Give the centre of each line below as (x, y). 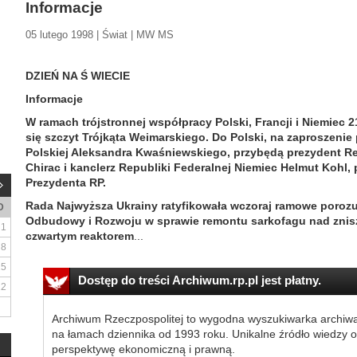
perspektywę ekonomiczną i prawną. (143, 349)
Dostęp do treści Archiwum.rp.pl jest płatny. (199, 280)
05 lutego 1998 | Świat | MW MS (100, 35)
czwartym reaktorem (80, 236)
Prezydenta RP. (66, 182)
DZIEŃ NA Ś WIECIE (78, 76)
